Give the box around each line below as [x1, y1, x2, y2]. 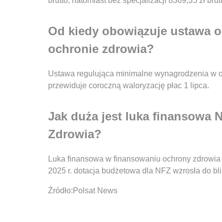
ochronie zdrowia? [48, 42, 154, 56]
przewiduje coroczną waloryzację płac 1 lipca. [48, 81, 209, 90]
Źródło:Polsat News [48, 186, 117, 195]
